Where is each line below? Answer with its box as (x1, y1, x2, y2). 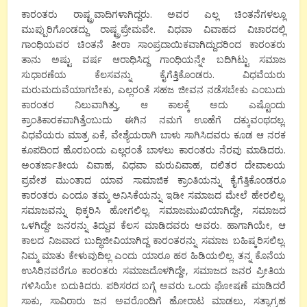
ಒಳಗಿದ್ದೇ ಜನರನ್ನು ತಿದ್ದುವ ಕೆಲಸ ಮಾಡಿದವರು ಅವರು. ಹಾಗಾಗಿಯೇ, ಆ (21, 218, 286, 232)
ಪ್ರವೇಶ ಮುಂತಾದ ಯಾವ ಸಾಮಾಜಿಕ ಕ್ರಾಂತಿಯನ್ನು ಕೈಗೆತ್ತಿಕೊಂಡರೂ (21, 173, 286, 186)
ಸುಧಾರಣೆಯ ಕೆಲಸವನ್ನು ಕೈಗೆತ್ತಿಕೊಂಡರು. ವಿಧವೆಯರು (21, 67, 286, 81)
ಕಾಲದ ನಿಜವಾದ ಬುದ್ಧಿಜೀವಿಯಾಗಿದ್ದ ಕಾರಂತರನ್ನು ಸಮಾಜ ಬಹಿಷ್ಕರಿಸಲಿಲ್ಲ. (21, 233, 286, 247)
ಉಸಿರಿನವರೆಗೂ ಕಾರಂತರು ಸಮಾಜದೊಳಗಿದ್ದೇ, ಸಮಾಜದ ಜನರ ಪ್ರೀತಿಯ (21, 263, 286, 277)
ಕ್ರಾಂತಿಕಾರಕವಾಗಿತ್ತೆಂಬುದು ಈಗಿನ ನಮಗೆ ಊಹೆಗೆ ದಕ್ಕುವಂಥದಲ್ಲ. (21, 112, 286, 126)
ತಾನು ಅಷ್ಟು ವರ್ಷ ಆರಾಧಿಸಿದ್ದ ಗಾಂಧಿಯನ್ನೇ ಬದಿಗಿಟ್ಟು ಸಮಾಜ (21, 52, 286, 66)
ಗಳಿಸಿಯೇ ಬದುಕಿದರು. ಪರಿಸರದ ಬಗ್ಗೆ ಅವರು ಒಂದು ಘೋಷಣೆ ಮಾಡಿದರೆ (21, 278, 286, 292)
